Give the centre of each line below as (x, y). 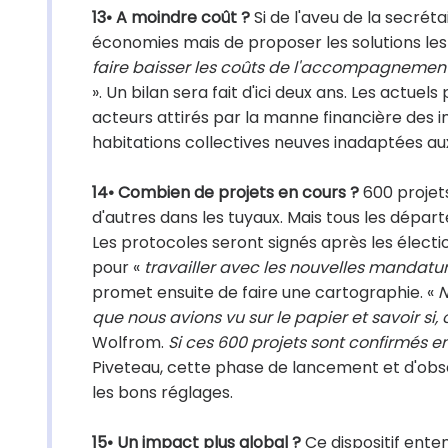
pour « (118, 267)
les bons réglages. (162, 392)
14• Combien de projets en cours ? (225, 192)
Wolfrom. (130, 342)
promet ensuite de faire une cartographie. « (265, 292)
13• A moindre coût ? (171, 17)
